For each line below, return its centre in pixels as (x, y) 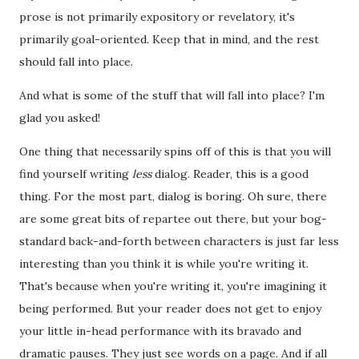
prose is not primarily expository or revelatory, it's (157, 16)
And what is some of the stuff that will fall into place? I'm (172, 95)
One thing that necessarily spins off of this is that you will (175, 151)
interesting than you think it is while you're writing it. (164, 263)
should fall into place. (76, 61)
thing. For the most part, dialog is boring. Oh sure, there (173, 196)
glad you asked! (60, 117)
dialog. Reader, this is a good (230, 173)
